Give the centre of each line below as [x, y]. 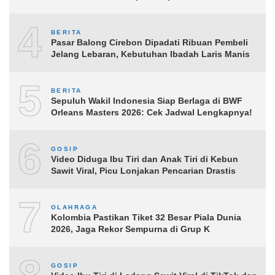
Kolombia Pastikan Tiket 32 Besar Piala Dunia [146, 217]
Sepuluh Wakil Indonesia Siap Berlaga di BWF [147, 100]
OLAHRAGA [75, 207]
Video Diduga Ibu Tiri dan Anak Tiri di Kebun [145, 159]
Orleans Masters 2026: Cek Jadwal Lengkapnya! [152, 112]
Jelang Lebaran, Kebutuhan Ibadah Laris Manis [150, 54]
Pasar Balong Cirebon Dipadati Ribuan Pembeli [149, 42]
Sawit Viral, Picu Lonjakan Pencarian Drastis [143, 170]
